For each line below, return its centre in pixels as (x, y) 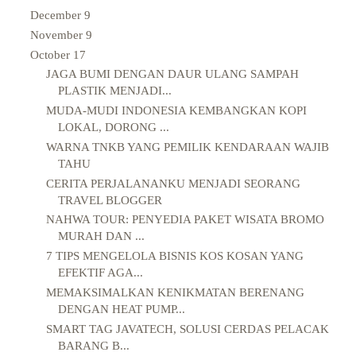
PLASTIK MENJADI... (114, 91)
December (57, 15)
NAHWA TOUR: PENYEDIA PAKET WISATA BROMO (185, 220)
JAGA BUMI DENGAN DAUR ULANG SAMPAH (172, 74)
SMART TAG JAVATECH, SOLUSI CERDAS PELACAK (187, 329)
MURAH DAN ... (101, 236)
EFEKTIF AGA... (100, 273)
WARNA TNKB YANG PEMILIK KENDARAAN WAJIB (187, 147)
